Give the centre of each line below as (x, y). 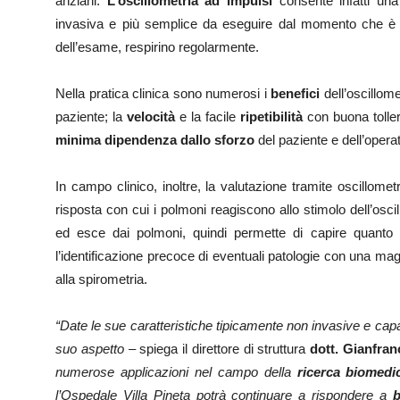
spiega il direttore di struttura (223, 349)
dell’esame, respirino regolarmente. (157, 47)
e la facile (208, 117)
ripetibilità (271, 117)
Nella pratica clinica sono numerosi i (163, 93)
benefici (296, 93)
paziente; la (91, 117)
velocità (151, 117)
